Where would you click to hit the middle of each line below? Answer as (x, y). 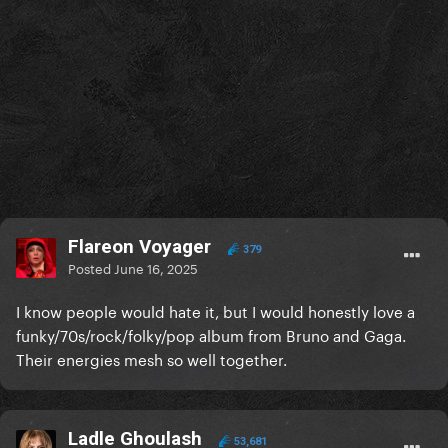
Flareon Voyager (139, 247)
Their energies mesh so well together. (151, 358)
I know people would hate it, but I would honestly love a (215, 310)
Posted (91, 267)
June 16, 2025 (156, 267)
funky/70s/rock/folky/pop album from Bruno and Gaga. (211, 334)
